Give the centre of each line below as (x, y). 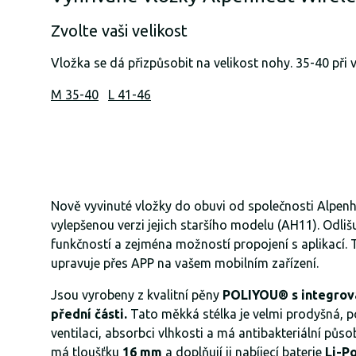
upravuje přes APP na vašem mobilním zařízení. (185, 263)
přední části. (89, 313)
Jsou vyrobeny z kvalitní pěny (137, 294)
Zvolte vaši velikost (119, 30)
